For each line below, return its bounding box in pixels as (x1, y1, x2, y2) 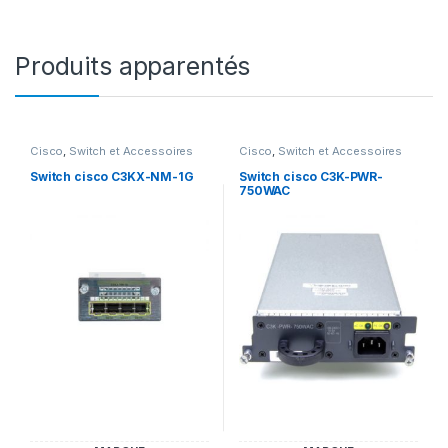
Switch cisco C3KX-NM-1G (29, 168, 194, 184)
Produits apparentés (15, 51, 251, 82)
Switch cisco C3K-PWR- (238, 168, 384, 184)
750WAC (238, 182, 291, 198)
